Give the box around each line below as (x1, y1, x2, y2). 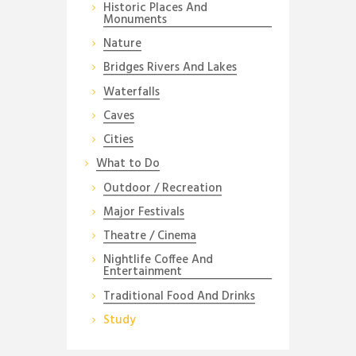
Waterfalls (103, 82, 160, 102)
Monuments (103, 10, 167, 29)
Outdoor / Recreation (103, 178, 222, 198)
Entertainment (103, 262, 182, 282)
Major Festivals (103, 202, 184, 222)
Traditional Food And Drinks (103, 286, 255, 306)
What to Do (95, 154, 160, 174)
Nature (103, 34, 141, 54)
